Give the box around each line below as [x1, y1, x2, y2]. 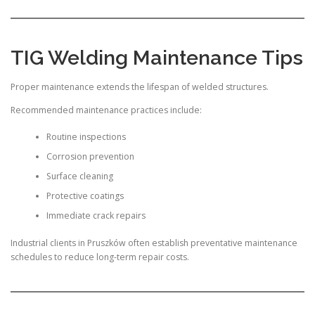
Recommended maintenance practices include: [11, 104, 202, 116]
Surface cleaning [46, 170, 113, 183]
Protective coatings [46, 190, 124, 202]
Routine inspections [46, 131, 126, 143]
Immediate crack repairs [46, 210, 146, 222]
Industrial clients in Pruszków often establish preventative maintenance [11, 236, 297, 249]
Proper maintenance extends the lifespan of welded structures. [11, 80, 269, 93]
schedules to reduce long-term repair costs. [11, 250, 189, 263]
